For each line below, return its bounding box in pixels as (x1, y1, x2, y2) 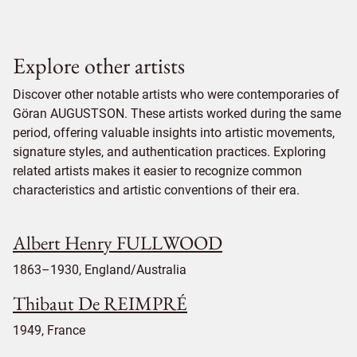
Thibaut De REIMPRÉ (13, 291, 187, 316)
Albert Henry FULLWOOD (13, 230, 222, 256)
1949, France (13, 323, 85, 339)
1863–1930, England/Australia (13, 262, 186, 278)
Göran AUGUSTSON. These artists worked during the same (13, 106, 341, 122)
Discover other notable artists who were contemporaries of (13, 87, 339, 103)
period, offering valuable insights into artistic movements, (13, 125, 335, 141)
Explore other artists (13, 51, 185, 80)
